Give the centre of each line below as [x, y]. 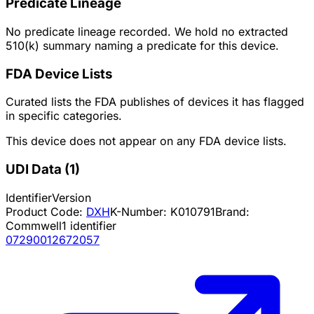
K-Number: [140, 211]
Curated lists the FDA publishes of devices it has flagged [155, 102]
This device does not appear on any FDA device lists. [146, 141]
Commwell [34, 225]
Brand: [232, 211]
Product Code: [46, 211]
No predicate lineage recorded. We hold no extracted [147, 31]
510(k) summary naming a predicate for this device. [142, 45]
